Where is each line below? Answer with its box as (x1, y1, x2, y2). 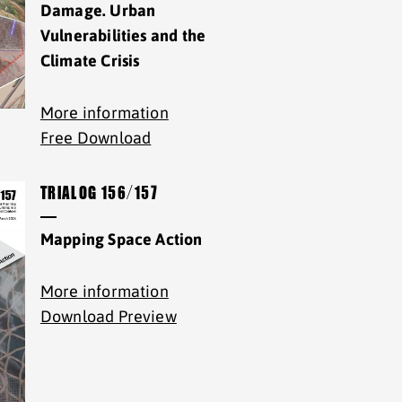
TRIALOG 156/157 (39, 184, 159, 205)
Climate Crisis (39, 51, 140, 70)
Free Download (39, 128, 152, 147)
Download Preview (39, 307, 177, 326)
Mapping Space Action (39, 230, 203, 249)
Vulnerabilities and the (39, 26, 206, 45)
